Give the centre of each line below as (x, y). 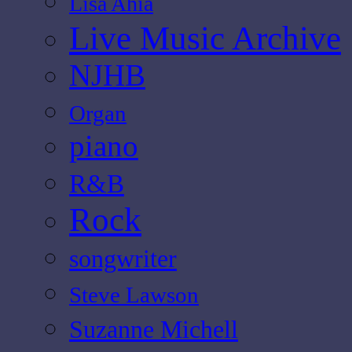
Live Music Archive (205, 37)
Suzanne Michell (154, 329)
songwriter (123, 258)
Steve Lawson (134, 294)
